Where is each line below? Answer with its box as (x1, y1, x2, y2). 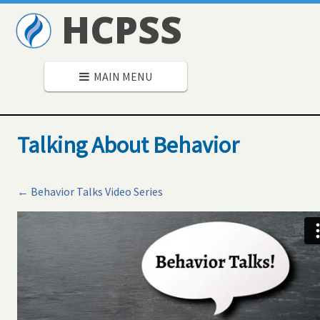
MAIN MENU (89, 69, 153, 84)
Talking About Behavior (17, 131, 239, 160)
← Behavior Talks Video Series (17, 184, 163, 199)
